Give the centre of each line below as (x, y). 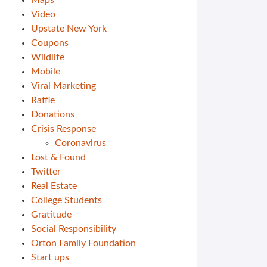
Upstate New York (69, 29)
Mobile (46, 72)
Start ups (50, 257)
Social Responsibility (74, 229)
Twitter (46, 172)
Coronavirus (80, 143)
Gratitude (51, 215)
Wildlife (48, 57)
